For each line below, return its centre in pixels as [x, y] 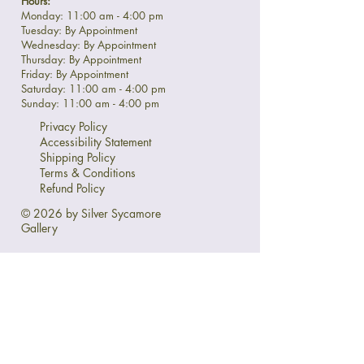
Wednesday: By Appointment [89, 44]
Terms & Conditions [88, 172]
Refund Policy [72, 188]
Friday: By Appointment [75, 74]
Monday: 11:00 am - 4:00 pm [92, 15]
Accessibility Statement [95, 141]
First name [61, 318]
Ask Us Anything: [108, 279]
